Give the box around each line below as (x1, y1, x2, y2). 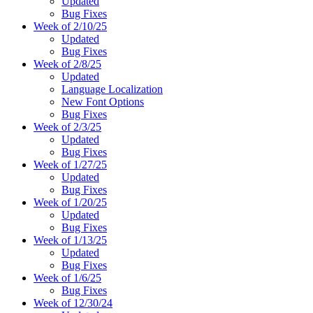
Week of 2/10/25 (34, 20, 107, 32)
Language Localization (61, 82, 163, 95)
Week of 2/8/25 (34, 57, 101, 70)
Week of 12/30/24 (34, 296, 112, 309)
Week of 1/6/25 (34, 271, 101, 284)
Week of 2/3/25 (34, 120, 101, 133)
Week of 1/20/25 (34, 196, 107, 208)
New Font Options (61, 95, 144, 108)
